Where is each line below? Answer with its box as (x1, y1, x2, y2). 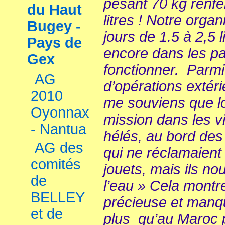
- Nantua (31, 121, 86, 137)
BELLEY (31, 189, 84, 205)
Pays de (27, 35, 82, 51)
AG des (35, 140, 83, 156)
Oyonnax (31, 104, 89, 121)
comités (31, 156, 81, 172)
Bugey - (27, 18, 81, 34)
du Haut (27, 2, 82, 18)
